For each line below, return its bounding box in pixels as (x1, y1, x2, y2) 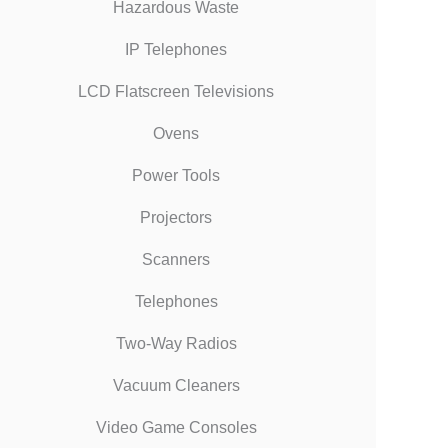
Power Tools (132, 166, 220, 184)
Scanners (142, 250, 210, 268)
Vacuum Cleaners (112, 376, 240, 394)
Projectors (140, 208, 212, 226)
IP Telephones (125, 40, 227, 58)
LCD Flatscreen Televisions (78, 82, 274, 100)
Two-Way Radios (115, 334, 237, 352)
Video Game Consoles (95, 418, 257, 436)
